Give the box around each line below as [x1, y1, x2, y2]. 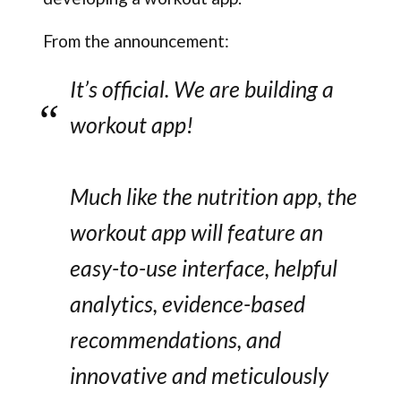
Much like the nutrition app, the [69, 183, 357, 210]
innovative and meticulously [69, 362, 328, 389]
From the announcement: [42, 30, 229, 52]
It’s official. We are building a [69, 75, 334, 103]
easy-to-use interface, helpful [69, 254, 337, 282]
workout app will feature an [69, 218, 323, 246]
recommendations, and [69, 326, 281, 354]
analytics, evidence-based [69, 290, 305, 318]
